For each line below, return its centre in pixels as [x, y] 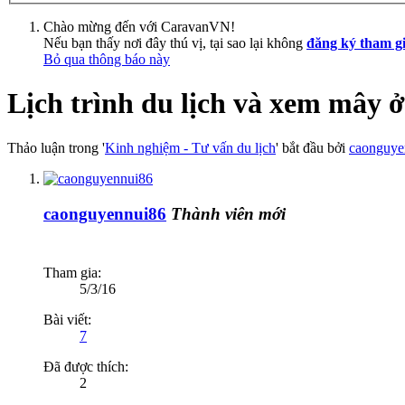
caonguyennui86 [105, 213]
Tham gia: [72, 273]
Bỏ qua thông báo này [107, 59]
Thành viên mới [228, 213]
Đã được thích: [86, 367]
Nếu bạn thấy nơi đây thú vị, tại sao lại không [175, 42]
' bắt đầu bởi [312, 147]
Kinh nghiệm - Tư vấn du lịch [190, 147]
